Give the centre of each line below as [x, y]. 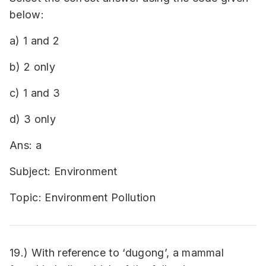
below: [27, 15]
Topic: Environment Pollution [83, 197]
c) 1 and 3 [35, 93]
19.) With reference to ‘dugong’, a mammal [117, 253]
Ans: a [26, 145]
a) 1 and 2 [35, 41]
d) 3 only [33, 119]
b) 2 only [32, 67]
